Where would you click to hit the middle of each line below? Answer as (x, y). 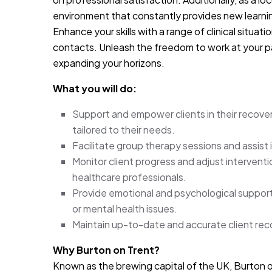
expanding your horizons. (109, 63)
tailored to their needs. (124, 129)
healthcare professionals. (129, 177)
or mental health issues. (125, 208)
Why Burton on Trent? (106, 250)
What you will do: (95, 88)
